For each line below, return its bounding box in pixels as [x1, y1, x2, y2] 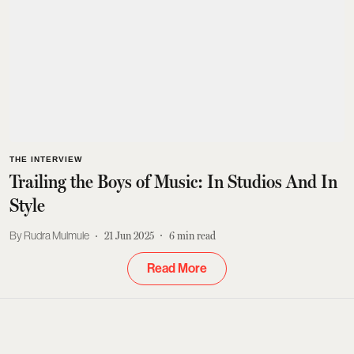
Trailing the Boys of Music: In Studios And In [9, 170, 337, 193]
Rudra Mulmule [24, 229, 89, 242]
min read [177, 229, 216, 242]
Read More [147, 260, 207, 276]
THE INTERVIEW [9, 154, 82, 164]
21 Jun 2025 [104, 229, 154, 242]
